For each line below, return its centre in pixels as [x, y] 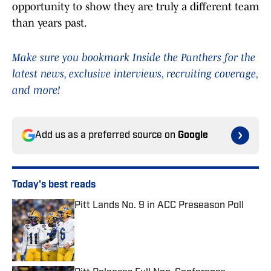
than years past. [50, 23]
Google [193, 136]
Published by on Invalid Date [129, 217]
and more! [36, 90]
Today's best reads [54, 185]
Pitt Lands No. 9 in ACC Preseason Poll [159, 206]
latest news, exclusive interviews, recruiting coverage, [135, 74]
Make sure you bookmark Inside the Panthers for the [134, 58]
